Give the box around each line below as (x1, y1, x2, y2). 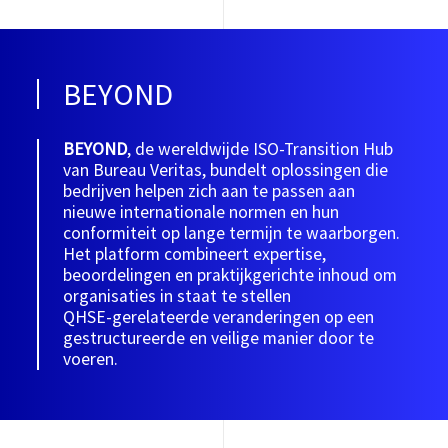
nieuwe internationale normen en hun (63, 201, 340, 223)
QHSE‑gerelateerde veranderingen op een (63, 306, 375, 328)
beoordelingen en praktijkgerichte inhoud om (63, 264, 398, 286)
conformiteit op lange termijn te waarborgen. (63, 222, 401, 244)
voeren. (63, 348, 119, 370)
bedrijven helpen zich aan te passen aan (63, 180, 356, 202)
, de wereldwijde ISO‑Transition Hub (127, 138, 394, 160)
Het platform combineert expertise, (63, 243, 327, 265)
